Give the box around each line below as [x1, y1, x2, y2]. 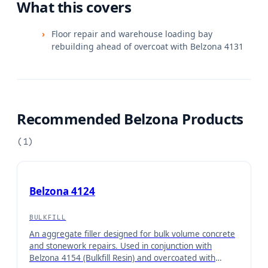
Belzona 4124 [29, 184, 95, 198]
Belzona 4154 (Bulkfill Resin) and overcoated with [29, 252, 215, 263]
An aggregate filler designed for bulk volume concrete [29, 228, 235, 239]
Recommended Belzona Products [17, 108, 243, 129]
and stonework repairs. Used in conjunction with [29, 240, 212, 251]
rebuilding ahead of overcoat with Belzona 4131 [51, 40, 243, 52]
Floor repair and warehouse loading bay [51, 28, 212, 39]
